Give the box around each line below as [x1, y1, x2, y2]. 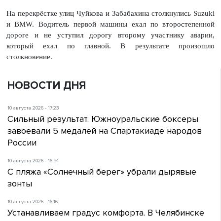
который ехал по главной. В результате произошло [6, 42, 215, 50]
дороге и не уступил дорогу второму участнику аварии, [6, 31, 215, 39]
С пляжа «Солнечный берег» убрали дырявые [7, 166, 196, 178]
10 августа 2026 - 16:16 [7, 199, 58, 205]
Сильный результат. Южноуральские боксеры [7, 113, 198, 125]
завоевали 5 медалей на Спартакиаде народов [7, 125, 202, 137]
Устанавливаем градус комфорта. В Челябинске [7, 207, 204, 219]
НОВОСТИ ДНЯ [7, 78, 86, 92]
